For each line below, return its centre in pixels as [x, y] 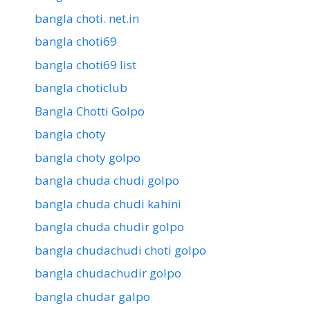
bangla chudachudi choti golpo [120, 250]
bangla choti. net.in [87, 18]
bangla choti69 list [85, 64]
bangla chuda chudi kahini [108, 203]
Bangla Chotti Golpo [90, 111]
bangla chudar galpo [92, 296]
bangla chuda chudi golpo [107, 181]
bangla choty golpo [88, 157]
